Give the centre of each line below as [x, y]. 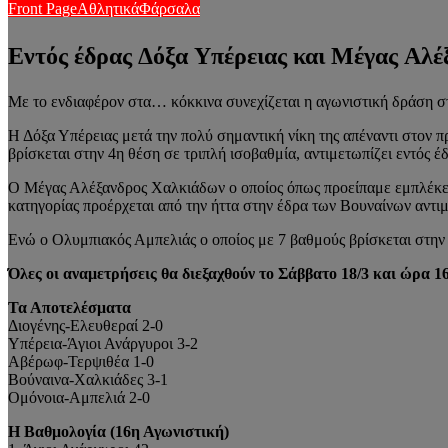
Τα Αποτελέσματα [69, 307]
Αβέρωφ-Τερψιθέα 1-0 [81, 361]
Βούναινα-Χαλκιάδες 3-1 [88, 379]
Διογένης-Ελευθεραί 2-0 [85, 325]
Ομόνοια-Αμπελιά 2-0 [79, 397]
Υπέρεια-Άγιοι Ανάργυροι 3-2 [103, 343]
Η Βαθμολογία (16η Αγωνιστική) [118, 431]
